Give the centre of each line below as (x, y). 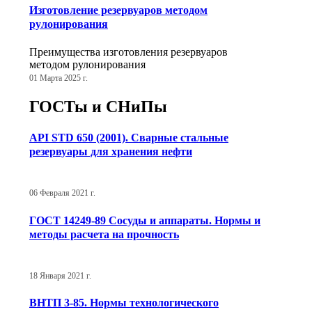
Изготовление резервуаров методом (118, 10)
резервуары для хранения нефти (111, 152)
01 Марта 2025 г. (58, 78)
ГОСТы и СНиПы (98, 106)
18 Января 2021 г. (60, 275)
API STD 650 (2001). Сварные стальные (129, 138)
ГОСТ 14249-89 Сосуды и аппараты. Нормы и (145, 220)
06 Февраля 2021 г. (62, 193)
